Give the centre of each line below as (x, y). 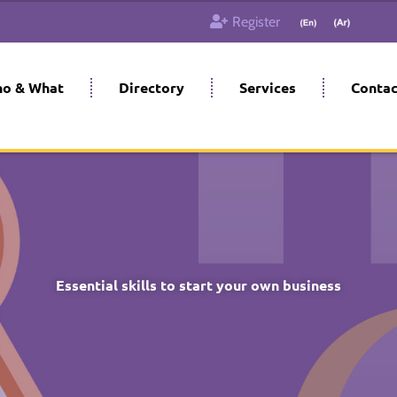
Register (256, 22)
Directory (152, 87)
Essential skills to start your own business (198, 285)
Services (268, 87)
